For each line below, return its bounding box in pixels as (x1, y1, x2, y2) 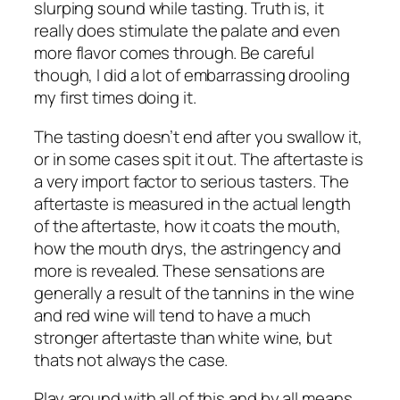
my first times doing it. (34, 86, 196, 110)
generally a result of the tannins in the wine (34, 280, 354, 304)
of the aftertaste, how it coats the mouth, (34, 213, 341, 237)
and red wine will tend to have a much (34, 303, 312, 327)
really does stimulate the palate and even (34, 19, 340, 43)
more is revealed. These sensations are (34, 258, 326, 282)
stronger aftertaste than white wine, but (34, 325, 332, 349)
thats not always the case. (34, 347, 229, 371)
